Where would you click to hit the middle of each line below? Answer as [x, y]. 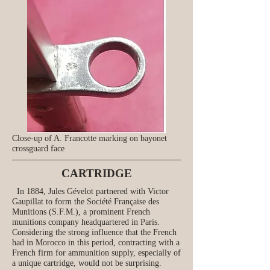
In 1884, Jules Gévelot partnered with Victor [90, 191]
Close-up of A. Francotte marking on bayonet [89, 138]
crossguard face [38, 149]
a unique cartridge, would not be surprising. [87, 263]
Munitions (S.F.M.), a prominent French [81, 212]
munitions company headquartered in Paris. [87, 222]
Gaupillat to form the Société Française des [86, 202]
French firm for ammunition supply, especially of [96, 253]
